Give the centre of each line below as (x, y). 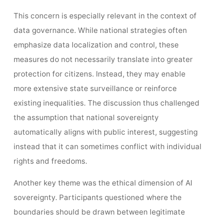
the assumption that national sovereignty (86, 118)
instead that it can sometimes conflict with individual (107, 147)
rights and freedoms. (50, 161)
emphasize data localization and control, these (96, 45)
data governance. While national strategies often (100, 31)
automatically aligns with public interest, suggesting (105, 132)
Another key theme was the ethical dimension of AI (103, 183)
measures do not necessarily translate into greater (103, 60)
